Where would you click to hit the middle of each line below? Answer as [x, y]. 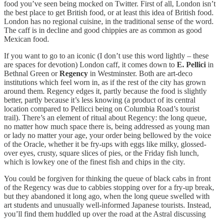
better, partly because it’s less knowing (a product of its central [100, 100]
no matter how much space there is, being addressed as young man [107, 127]
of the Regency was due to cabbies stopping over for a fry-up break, [109, 188]
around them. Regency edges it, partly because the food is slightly [105, 91]
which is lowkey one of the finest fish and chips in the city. [96, 162]
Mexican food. [27, 39]
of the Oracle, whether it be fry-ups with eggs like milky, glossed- [105, 144]
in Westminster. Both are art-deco [140, 74]
